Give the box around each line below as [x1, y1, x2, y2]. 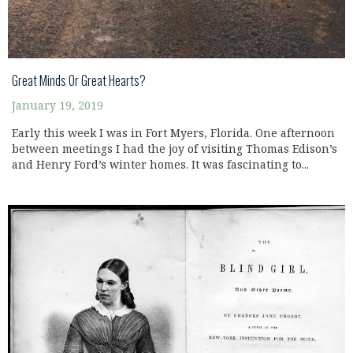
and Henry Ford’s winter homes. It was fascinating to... [12, 158, 309, 172]
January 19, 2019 [12, 98, 103, 113]
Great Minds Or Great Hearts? [12, 70, 146, 90]
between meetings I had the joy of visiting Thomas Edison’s [12, 142, 337, 156]
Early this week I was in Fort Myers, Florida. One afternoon [12, 126, 335, 140]
